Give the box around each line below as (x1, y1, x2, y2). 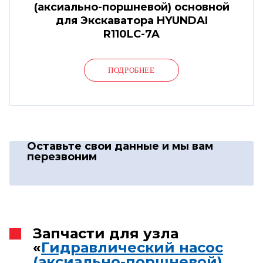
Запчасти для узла (33, 224, 178, 242)
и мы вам (162, 139, 213, 153)
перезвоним (27, 150, 97, 163)
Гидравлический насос (41, 238, 223, 256)
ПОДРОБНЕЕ (108, 65, 155, 75)
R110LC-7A (103, 27, 160, 41)
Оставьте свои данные (27, 139, 162, 153)
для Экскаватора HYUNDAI (55, 14, 208, 27)
